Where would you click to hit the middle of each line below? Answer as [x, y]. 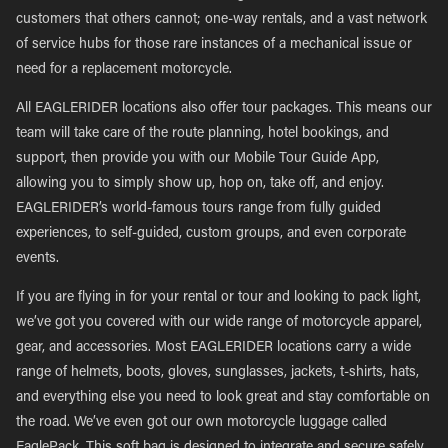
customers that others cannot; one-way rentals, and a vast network [221, 20]
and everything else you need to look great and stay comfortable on [223, 398]
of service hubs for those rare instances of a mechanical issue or [214, 45]
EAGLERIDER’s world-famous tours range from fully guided [198, 209]
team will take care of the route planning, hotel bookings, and [202, 134]
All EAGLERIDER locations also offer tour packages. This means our [224, 109]
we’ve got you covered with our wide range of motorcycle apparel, [219, 323]
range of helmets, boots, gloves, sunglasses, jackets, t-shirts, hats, [217, 373]
